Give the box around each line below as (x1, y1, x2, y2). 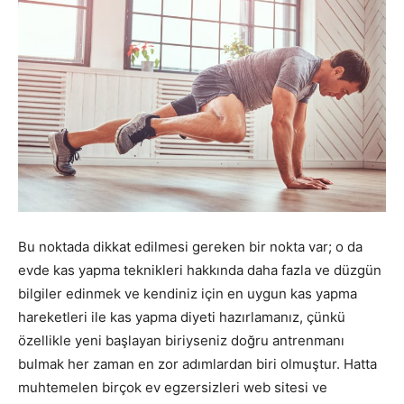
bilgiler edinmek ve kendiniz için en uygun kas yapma (18, 284, 357, 302)
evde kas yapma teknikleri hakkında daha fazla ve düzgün (18, 261, 381, 279)
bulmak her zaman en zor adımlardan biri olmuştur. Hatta (18, 354, 377, 372)
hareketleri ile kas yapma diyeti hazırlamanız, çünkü (18, 308, 345, 326)
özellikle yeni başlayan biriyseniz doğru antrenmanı (18, 331, 344, 349)
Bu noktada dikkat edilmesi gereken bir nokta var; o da (18, 237, 363, 255)
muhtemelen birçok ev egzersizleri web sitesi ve (18, 378, 327, 396)
